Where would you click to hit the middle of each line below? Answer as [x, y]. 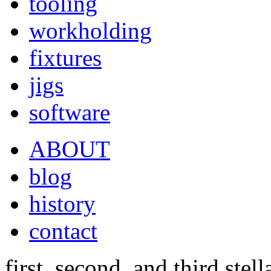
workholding [90, 31]
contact [63, 231]
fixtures [65, 58]
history [62, 204]
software [70, 112]
